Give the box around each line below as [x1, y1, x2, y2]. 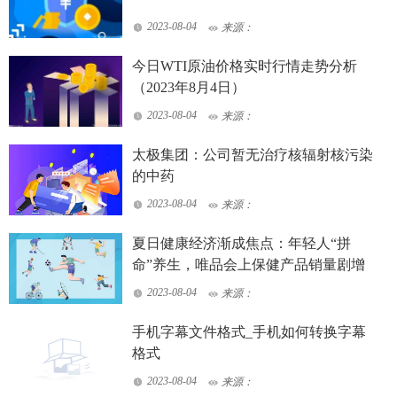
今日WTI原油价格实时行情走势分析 [132, 58, 358, 74]
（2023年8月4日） [132, 80, 246, 96]
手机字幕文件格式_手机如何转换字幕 [132, 324, 367, 340]
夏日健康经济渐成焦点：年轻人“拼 [132, 236, 352, 252]
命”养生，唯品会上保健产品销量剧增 [132, 257, 366, 273]
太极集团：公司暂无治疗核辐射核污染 [132, 147, 374, 163]
